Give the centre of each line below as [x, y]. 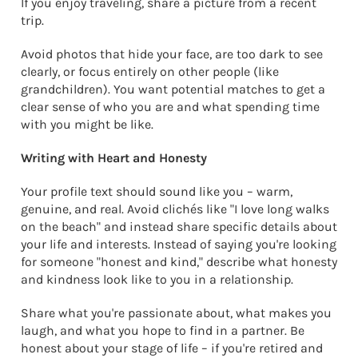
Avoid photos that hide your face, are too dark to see [172, 54]
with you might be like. [87, 124]
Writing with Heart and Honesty [114, 157]
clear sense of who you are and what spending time [170, 106]
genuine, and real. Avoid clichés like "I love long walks [175, 209]
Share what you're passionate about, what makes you [176, 312]
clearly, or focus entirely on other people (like [150, 71]
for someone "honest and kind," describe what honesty [179, 261]
